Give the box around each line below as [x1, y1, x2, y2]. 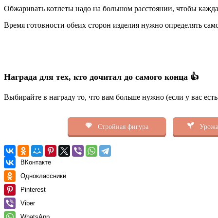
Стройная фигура [95, 122, 148, 130]
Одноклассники [20, 172, 66, 180]
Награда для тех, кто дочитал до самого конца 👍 [4, 72, 199, 82]
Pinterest [20, 185, 46, 193]
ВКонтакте [20, 158, 51, 166]
